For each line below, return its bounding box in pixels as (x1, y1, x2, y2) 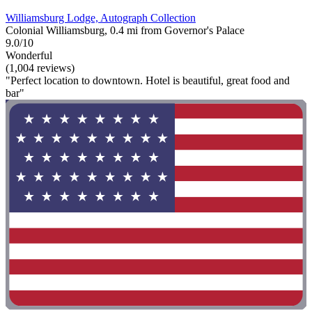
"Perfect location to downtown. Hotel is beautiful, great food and (6, 75, 290, 87)
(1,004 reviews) (6, 62, 75, 75)
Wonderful (6, 49, 52, 62)
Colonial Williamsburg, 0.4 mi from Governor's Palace (6, 24, 244, 37)
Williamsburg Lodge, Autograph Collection (6, 12, 196, 24)
